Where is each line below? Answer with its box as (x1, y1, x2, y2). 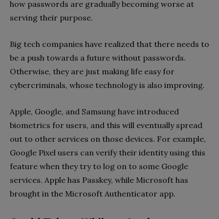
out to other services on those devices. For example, (10, 133, 206, 144)
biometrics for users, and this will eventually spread (10, 120, 202, 130)
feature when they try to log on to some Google (10, 161, 188, 171)
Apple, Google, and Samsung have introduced (10, 106, 179, 116)
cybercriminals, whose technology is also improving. (10, 80, 205, 90)
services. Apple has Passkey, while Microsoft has (10, 175, 188, 185)
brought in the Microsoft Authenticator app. (10, 188, 175, 198)
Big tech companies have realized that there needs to (10, 39, 209, 49)
